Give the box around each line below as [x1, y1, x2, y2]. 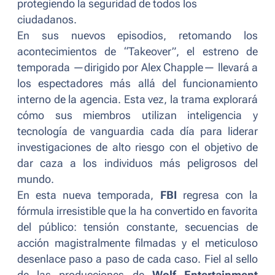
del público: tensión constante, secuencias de [17, 221, 258, 234]
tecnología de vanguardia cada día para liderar [17, 125, 258, 138]
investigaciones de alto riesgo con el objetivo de [17, 141, 258, 154]
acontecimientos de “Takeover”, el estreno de [17, 45, 258, 58]
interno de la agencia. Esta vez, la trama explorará [17, 93, 258, 106]
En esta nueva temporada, [17, 189, 160, 202]
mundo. [17, 173, 54, 186]
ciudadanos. [17, 14, 77, 26]
